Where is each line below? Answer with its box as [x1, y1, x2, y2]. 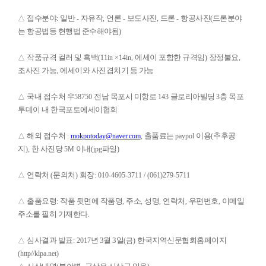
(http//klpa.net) [18, 249, 59, 258]
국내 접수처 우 [27, 92, 74, 101]
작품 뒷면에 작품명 [60, 197, 122, 205]
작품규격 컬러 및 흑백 [27, 53, 98, 62]
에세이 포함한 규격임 [135, 53, 205, 62]
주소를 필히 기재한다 [18, 210, 88, 218]
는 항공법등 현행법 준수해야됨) [18, 27, 121, 36]
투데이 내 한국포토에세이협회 [18, 105, 118, 114]
